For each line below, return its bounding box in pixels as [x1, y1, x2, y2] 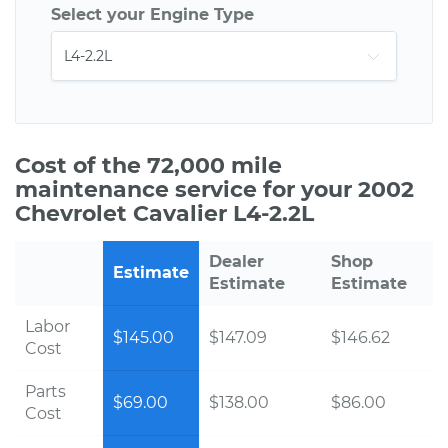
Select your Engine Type [51, 5, 254, 24]
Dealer [209, 252, 264, 271]
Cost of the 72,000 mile [15, 152, 282, 179]
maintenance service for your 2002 [15, 176, 414, 203]
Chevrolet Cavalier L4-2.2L [15, 200, 314, 227]
